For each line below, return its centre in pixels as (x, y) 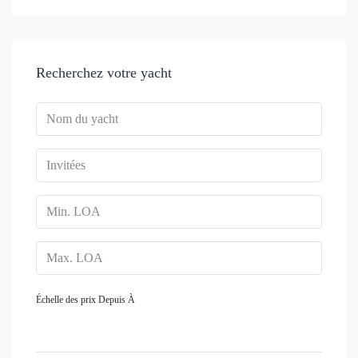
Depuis (112, 300)
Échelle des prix (66, 300)
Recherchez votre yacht (104, 73)
